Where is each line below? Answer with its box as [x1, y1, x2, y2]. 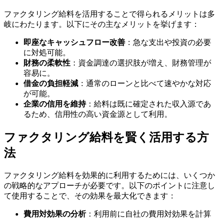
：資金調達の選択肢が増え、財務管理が [70, 59, 211, 67]
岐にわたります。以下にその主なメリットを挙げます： [4, 20, 199, 29]
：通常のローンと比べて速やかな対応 [78, 79, 211, 88]
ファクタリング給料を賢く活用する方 [4, 131, 209, 144]
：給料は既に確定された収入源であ [86, 100, 211, 109]
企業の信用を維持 [23, 100, 86, 109]
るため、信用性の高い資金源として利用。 [23, 110, 172, 119]
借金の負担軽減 [23, 79, 78, 88]
